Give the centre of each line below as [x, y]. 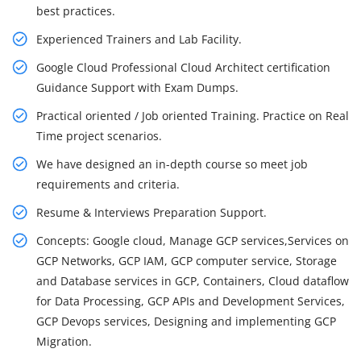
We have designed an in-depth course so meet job [172, 164]
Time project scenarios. [99, 136]
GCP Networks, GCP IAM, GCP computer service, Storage [187, 261]
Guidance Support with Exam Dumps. [137, 88]
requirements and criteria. [108, 185]
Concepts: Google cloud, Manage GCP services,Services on [193, 241]
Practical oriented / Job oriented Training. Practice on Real [193, 116]
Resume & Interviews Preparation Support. [151, 213]
